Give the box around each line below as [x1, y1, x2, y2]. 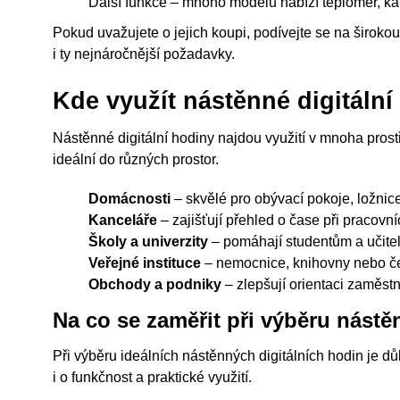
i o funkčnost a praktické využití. [53, 370, 253, 385]
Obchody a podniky [88, 277, 222, 292]
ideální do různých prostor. [53, 152, 220, 167]
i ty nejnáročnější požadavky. [53, 46, 236, 62]
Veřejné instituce [88, 255, 202, 271]
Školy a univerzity [88, 234, 209, 249]
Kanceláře [88, 212, 158, 228]
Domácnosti [88, 191, 171, 206]
